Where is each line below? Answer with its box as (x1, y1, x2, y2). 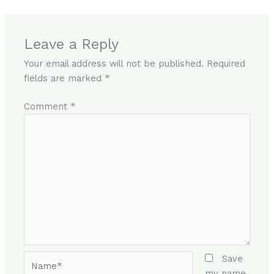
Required (207, 57, 246, 69)
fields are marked (24, 72, 105, 84)
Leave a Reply (24, 35, 119, 53)
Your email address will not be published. (24, 57, 204, 69)
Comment (24, 100, 71, 112)
